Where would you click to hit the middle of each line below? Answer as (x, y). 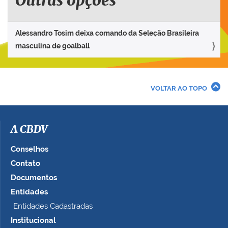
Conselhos (30, 149)
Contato (25, 164)
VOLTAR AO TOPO (179, 89)
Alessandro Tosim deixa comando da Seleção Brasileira (107, 33)
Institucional (33, 221)
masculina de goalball (52, 46)
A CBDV (29, 130)
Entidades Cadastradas (53, 206)
